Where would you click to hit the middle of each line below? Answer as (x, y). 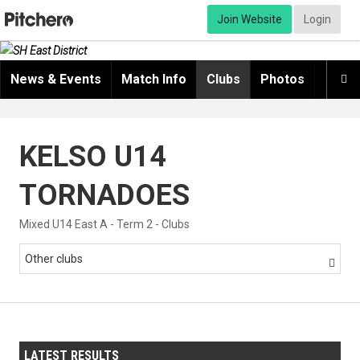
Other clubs (54, 259)
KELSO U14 (93, 157)
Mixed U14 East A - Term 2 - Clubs (104, 225)
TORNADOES (104, 196)
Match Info (154, 80)
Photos (282, 80)
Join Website (250, 19)
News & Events (56, 80)
